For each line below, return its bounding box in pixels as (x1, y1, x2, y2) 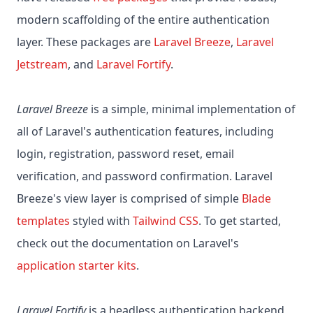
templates (17, 213, 70, 229)
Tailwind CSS (133, 213, 198, 229)
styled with (70, 213, 133, 229)
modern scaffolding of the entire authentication (17, 12, 270, 28)
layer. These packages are (17, 34, 154, 50)
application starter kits (17, 258, 136, 274)
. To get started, (198, 213, 281, 229)
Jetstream (17, 57, 68, 73)
